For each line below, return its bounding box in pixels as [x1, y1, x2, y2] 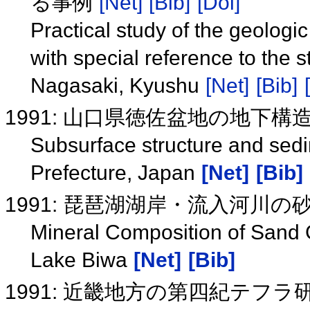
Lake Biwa [30, 248, 133, 271]
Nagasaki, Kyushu [30, 73, 205, 97]
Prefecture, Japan [30, 161, 201, 184]
